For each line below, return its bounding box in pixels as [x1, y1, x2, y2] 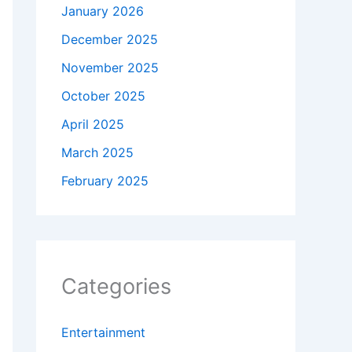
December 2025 [61, 31, 158, 48]
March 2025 [61, 145, 134, 161]
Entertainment [61, 324, 145, 341]
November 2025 [61, 60, 159, 76]
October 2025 [61, 88, 145, 104]
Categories [61, 273, 171, 300]
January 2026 [61, 3, 144, 20]
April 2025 [61, 116, 124, 133]
